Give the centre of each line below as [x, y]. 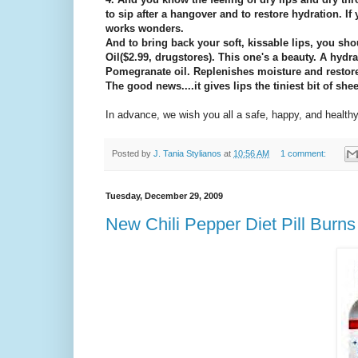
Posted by [133, 154]
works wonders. [145, 28]
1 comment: [304, 154]
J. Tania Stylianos [187, 154]
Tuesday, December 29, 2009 [164, 196]
